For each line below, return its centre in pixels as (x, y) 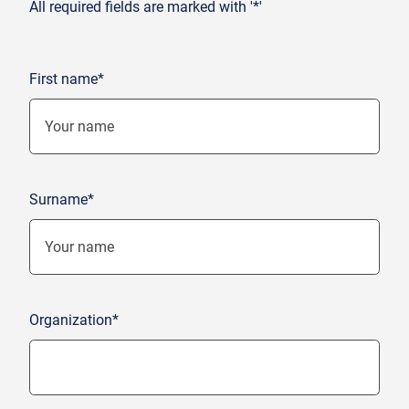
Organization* (74, 320)
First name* (67, 79)
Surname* (62, 199)
